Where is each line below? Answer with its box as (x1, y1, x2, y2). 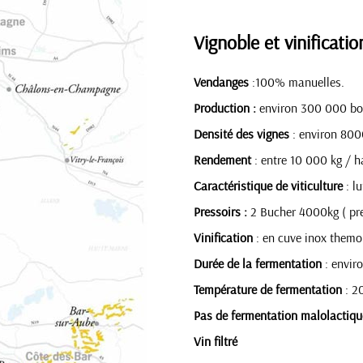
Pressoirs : (194, 204, 247, 220)
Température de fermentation (194, 282, 342, 298)
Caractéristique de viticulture (194, 178, 343, 194)
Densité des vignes (194, 126, 289, 143)
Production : (194, 100, 259, 117)
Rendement (194, 152, 251, 169)
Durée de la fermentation (194, 256, 322, 272)
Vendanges (194, 75, 249, 91)
